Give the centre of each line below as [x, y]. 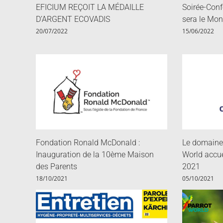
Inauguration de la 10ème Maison [95, 155]
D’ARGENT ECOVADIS [73, 19]
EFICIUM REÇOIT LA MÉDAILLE [90, 7]
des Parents [56, 167]
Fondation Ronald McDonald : [88, 143]
